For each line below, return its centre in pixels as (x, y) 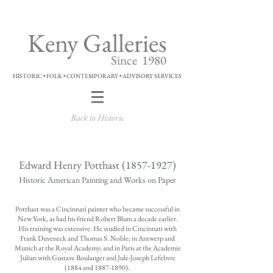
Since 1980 (139, 60)
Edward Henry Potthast (70, 165)
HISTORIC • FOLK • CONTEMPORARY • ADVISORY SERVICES (97, 76)
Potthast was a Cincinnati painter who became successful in (97, 209)
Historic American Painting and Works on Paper (97, 180)
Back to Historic (97, 117)
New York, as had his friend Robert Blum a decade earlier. (97, 219)
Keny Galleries (97, 43)
